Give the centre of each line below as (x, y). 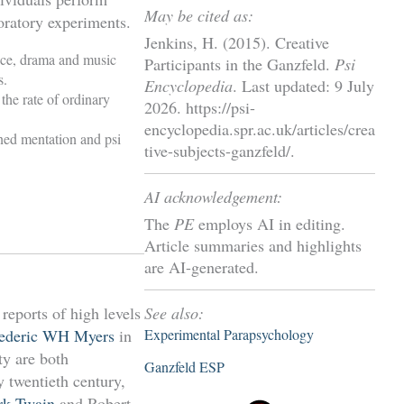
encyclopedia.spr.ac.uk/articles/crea (260, 129)
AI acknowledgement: (213, 196)
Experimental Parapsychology (229, 334)
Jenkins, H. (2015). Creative (237, 43)
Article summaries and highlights (253, 246)
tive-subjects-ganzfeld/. (220, 151)
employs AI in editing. (270, 224)
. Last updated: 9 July (303, 86)
